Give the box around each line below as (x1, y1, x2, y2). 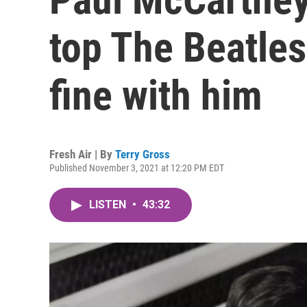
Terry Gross (115, 147, 170, 161)
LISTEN (89, 198, 129, 211)
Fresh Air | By (49, 147, 115, 161)
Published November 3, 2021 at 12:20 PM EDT (49, 162, 224, 173)
